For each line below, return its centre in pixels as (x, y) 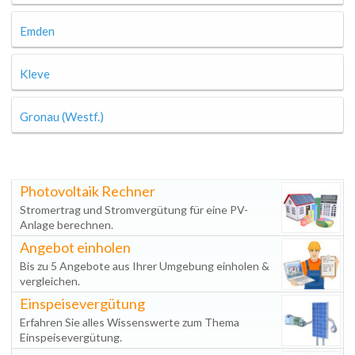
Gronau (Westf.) (62, 116)
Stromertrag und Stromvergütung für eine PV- (134, 210)
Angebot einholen (75, 247)
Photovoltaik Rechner (88, 191)
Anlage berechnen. (67, 225)
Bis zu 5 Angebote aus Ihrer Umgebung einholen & (145, 266)
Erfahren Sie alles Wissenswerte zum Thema (130, 322)
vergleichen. (50, 281)
